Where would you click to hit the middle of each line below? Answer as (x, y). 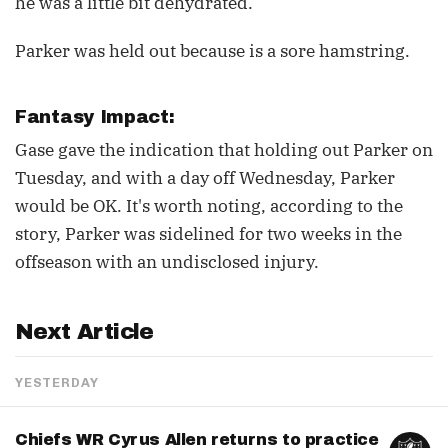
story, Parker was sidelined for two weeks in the (208, 234)
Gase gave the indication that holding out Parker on (224, 150)
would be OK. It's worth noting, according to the (209, 206)
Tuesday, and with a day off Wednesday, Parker (205, 178)
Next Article (84, 332)
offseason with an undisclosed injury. (167, 262)
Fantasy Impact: (98, 117)
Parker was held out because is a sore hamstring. (212, 51)
